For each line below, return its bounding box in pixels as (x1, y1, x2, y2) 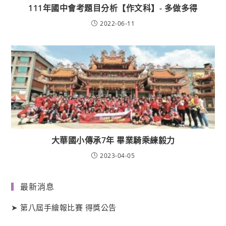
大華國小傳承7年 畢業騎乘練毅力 (51, 134, 175, 146)
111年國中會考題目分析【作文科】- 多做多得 (28, 2, 198, 14)
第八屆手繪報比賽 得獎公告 (20, 202, 117, 212)
